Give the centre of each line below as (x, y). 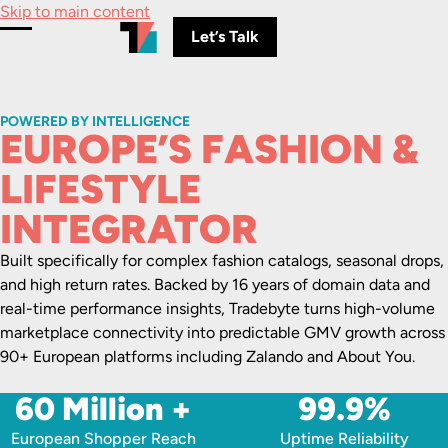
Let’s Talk (225, 36)
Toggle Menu (61, 47)
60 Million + (103, 409)
